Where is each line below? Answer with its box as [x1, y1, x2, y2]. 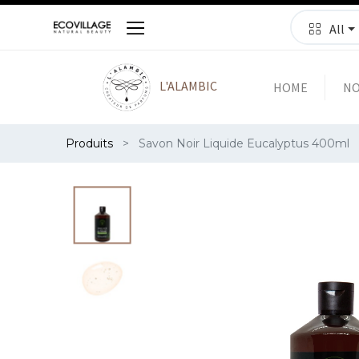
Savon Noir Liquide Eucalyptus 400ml [139, 136, 350, 151]
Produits [66, 136, 114, 151]
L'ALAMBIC [156, 77, 217, 94]
